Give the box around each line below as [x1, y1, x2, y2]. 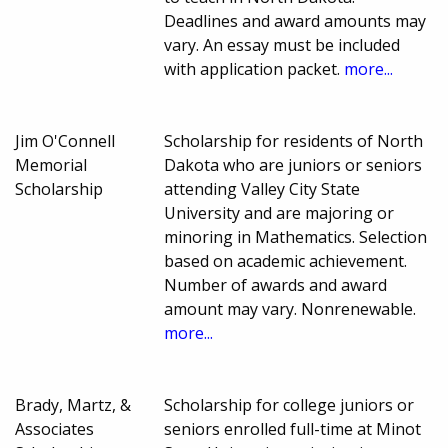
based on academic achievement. [164, 250, 408, 273]
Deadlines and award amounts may [164, 10, 427, 33]
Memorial [15, 154, 87, 177]
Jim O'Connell [15, 130, 115, 153]
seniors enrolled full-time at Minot [164, 418, 422, 441]
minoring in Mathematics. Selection [164, 226, 428, 249]
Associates [15, 418, 94, 441]
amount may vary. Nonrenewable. [164, 298, 417, 321]
